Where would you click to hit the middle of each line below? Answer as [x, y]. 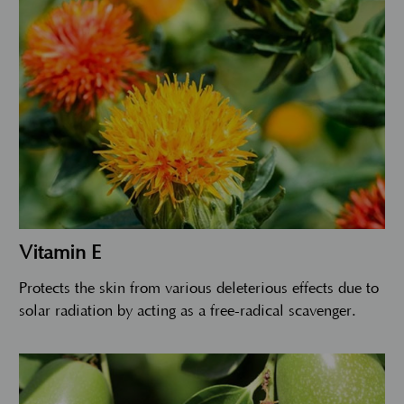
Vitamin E [60, 252]
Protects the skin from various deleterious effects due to [199, 288]
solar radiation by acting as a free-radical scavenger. [188, 311]
